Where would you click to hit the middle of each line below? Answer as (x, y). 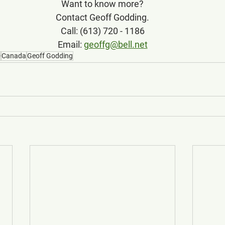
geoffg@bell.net (116, 45)
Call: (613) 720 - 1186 (102, 31)
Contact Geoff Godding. (102, 18)
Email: (71, 45)
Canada (14, 56)
